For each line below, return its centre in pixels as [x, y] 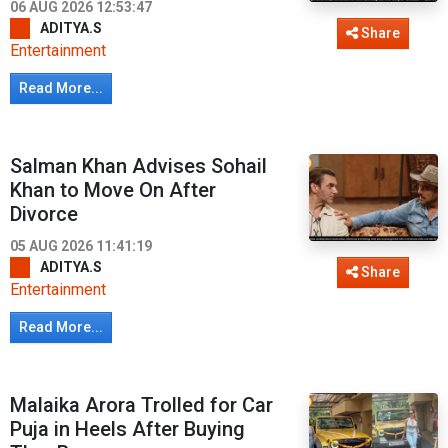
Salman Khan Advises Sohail [138, 166]
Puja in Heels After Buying [127, 429]
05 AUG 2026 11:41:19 [81, 246]
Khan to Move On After [113, 190]
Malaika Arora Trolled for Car [141, 405]
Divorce [44, 214]
